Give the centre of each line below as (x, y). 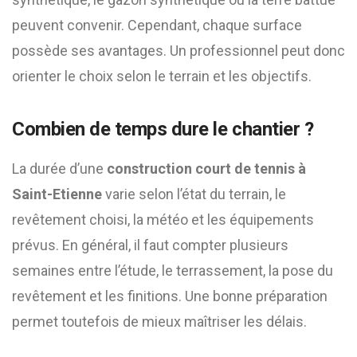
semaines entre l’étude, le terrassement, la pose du (173, 271)
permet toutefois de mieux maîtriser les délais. (159, 322)
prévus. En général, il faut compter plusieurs (150, 245)
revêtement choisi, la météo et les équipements (163, 220)
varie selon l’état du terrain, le (194, 194)
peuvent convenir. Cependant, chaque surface (157, 25)
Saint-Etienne (57, 194)
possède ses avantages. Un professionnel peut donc (178, 51)
